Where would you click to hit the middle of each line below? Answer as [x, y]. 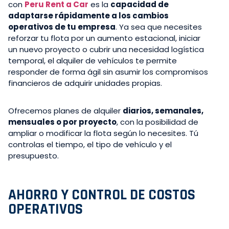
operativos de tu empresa [62, 27]
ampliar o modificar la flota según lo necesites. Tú [103, 133]
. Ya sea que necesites [159, 27]
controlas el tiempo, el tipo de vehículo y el [90, 144]
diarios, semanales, [163, 110]
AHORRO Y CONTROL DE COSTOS [102, 195]
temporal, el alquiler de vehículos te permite [93, 60]
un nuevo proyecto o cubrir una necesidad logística [106, 49]
